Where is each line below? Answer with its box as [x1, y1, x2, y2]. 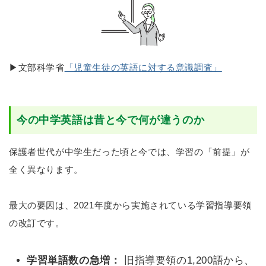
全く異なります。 [9, 164, 83, 175]
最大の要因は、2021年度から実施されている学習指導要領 [9, 199, 252, 210]
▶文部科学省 [9, 62, 65, 72]
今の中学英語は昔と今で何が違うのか [17, 113, 205, 126]
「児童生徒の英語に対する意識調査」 [64, 62, 222, 72]
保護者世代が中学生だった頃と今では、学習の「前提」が [9, 146, 250, 157]
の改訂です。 [9, 217, 65, 228]
